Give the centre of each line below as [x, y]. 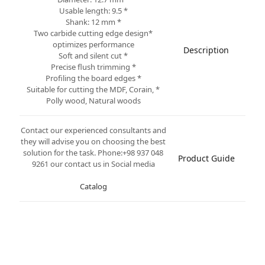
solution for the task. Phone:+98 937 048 [93, 153]
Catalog [93, 186]
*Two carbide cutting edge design [91, 33]
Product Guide [206, 158]
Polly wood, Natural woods [93, 101]
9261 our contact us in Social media [93, 164]
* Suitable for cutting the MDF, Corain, [90, 89]
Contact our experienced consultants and [93, 130]
